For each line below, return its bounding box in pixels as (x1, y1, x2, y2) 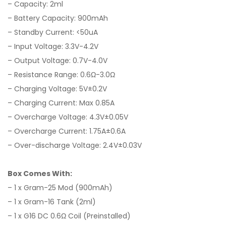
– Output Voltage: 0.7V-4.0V (8, 55, 107, 66)
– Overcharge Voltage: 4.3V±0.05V (8, 112, 128, 122)
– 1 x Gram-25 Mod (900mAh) (8, 183, 112, 193)
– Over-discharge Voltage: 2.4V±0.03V (8, 140, 142, 150)
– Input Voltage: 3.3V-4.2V (8, 41, 98, 51)
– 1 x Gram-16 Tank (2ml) (8, 197, 96, 207)
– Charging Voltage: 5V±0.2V (8, 84, 107, 94)
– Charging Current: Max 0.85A (8, 98, 115, 108)
